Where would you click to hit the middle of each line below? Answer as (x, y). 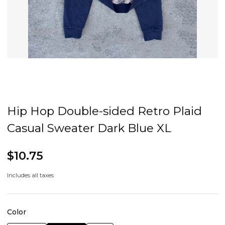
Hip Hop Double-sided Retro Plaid (104, 111)
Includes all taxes (30, 176)
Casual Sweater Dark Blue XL (89, 128)
